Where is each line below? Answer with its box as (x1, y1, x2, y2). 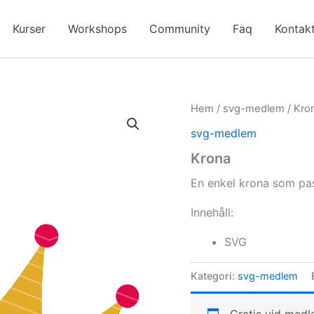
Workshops (67, 22, 127, 36)
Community (149, 22, 210, 36)
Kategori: (191, 269, 238, 282)
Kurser (12, 22, 46, 36)
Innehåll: (191, 205, 233, 219)
